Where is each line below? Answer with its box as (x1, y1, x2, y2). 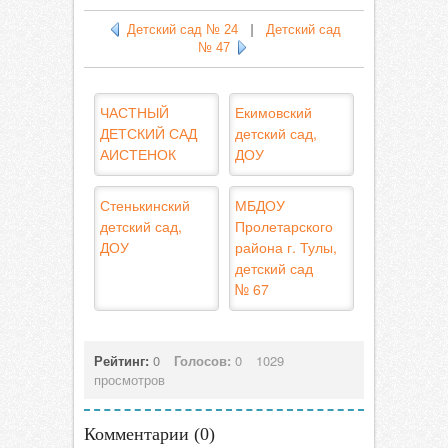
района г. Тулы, (235, 237, 337, 257)
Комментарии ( (84, 424, 200, 444)
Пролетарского (235, 216, 333, 236)
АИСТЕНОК (100, 144, 176, 164)
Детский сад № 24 (127, 22, 238, 37)
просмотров (94, 370, 165, 389)
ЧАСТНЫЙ (100, 102, 169, 122)
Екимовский (235, 102, 312, 122)
